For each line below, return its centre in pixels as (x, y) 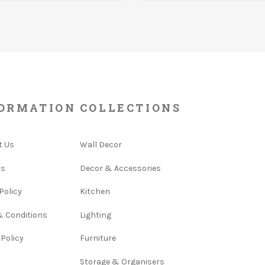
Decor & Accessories (120, 168)
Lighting (95, 215)
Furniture (98, 238)
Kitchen (95, 191)
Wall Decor (101, 145)
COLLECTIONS (130, 108)
